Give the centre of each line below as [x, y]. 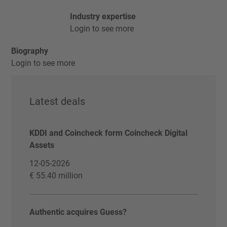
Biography [30, 51]
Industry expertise [103, 16]
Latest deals [58, 101]
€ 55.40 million [56, 176]
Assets [42, 145]
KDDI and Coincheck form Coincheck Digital [109, 133]
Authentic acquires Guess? [78, 212]
